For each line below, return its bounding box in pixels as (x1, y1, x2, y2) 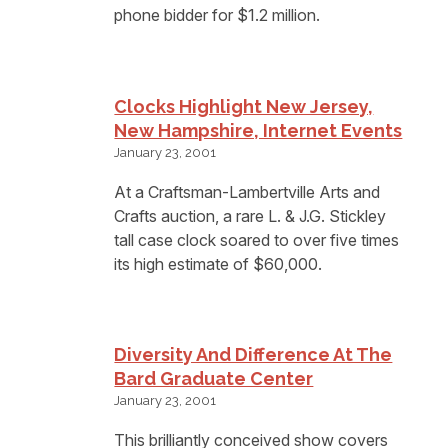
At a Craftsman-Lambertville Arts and (114, 181, 381, 202)
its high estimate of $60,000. (114, 253, 323, 274)
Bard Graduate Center (114, 368, 314, 390)
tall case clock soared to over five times (114, 229, 400, 250)
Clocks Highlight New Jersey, (114, 95, 374, 117)
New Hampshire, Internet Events (114, 119, 403, 141)
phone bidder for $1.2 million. (114, 5, 321, 26)
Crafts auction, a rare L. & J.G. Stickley (114, 205, 387, 226)
